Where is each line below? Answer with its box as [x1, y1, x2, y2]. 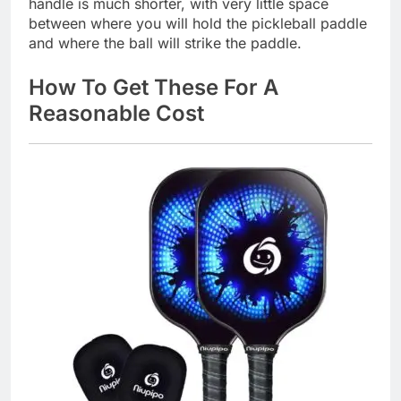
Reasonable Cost [29, 99, 204, 126]
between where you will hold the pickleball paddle [29, 13, 367, 32]
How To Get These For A [29, 73, 278, 100]
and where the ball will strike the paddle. [29, 33, 302, 52]
